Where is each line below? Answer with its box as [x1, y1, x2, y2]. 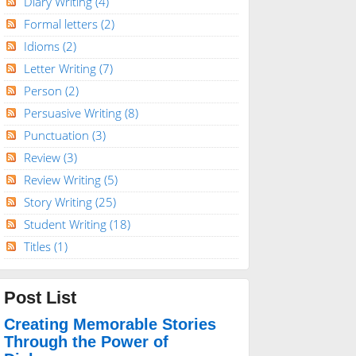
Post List [3, 288, 76, 308]
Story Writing [23, 193, 95, 210]
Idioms [23, 37, 63, 54]
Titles [23, 238, 54, 254]
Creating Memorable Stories [3, 315, 216, 334]
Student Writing [23, 215, 110, 232]
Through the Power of [3, 333, 168, 351]
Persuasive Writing [23, 104, 125, 121]
